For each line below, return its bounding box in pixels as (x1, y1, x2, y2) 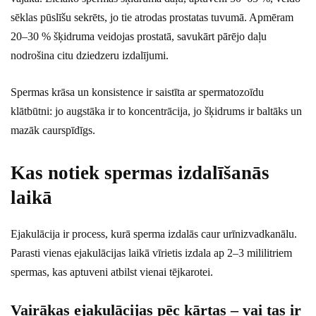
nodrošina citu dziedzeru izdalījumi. (11, 49, 169, 62)
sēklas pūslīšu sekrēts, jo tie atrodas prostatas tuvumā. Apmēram (11, 11, 293, 24)
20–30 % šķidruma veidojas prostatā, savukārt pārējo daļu (11, 30, 267, 43)
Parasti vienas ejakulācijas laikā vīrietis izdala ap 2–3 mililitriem (11, 247, 292, 260)
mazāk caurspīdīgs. (11, 124, 95, 137)
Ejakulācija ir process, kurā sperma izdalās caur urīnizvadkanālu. (11, 228, 297, 241)
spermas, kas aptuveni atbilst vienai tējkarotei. (11, 266, 213, 279)
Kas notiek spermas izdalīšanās (11, 162, 269, 184)
